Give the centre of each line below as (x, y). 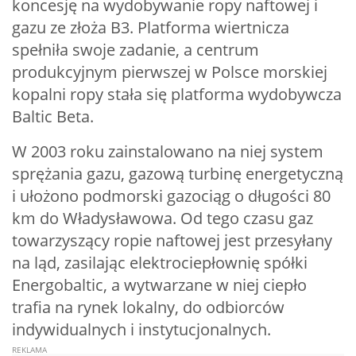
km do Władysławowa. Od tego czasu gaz (163, 218)
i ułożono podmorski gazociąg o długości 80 (171, 196)
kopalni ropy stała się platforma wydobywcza (177, 94)
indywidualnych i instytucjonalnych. (141, 329)
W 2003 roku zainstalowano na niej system (168, 151)
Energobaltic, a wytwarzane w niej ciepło (159, 285)
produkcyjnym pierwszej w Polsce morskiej (170, 72)
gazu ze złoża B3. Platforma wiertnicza (151, 27)
